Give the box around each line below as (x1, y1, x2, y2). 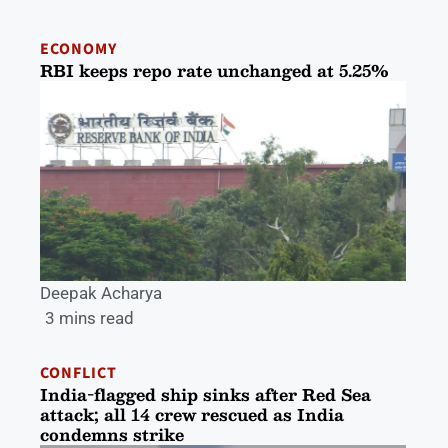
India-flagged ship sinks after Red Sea (40, 380, 371, 408)
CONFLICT (40, 361, 117, 384)
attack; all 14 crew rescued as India (40, 400, 344, 428)
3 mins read (45, 307, 134, 328)
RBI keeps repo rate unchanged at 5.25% (40, 56, 389, 84)
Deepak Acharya (40, 282, 162, 303)
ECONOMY (40, 37, 117, 60)
